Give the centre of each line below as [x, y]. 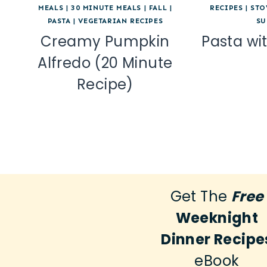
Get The [201, 197]
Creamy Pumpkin [105, 42]
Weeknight [217, 218]
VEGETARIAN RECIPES [121, 21]
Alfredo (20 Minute [105, 63]
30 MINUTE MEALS [106, 8]
